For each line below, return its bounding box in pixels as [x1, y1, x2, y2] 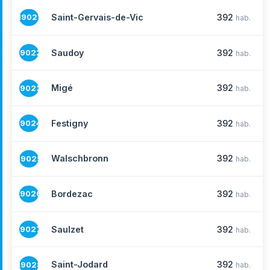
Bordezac [51, 188, 93, 199]
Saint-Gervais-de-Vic [51, 12, 143, 22]
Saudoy [51, 47, 84, 58]
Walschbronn [51, 153, 108, 164]
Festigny [51, 118, 88, 128]
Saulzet [51, 224, 84, 234]
